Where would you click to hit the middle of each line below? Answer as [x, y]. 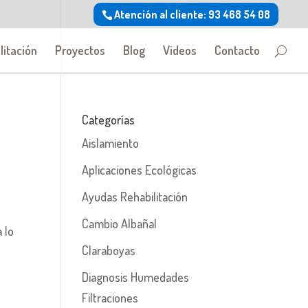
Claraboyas [109, 250]
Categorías [109, 120]
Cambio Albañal [120, 223]
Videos [180, 50]
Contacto [237, 50]
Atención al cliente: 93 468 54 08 [192, 14]
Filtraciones [110, 298]
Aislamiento [111, 143]
